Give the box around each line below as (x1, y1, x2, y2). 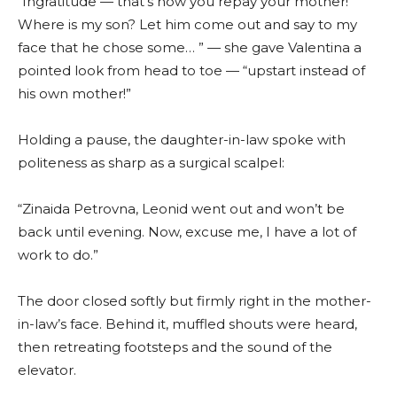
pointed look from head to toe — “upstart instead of (18, 62, 365, 80)
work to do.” (18, 246, 98, 264)
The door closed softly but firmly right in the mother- (18, 292, 371, 310)
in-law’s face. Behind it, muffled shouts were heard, (18, 315, 357, 333)
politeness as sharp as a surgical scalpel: (18, 154, 284, 172)
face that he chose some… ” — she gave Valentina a (18, 39, 362, 57)
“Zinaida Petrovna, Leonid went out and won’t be (18, 200, 345, 218)
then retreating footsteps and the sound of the (18, 339, 332, 356)
